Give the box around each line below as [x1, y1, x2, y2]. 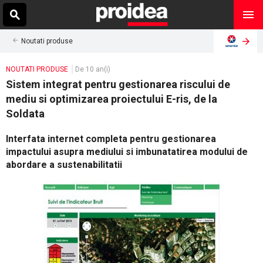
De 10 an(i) [75, 65, 110, 73]
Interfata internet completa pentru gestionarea [6, 133, 216, 144]
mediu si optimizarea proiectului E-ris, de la [6, 93, 217, 105]
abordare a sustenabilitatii [6, 159, 122, 170]
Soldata [6, 107, 45, 120]
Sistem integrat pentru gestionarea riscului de [6, 78, 230, 90]
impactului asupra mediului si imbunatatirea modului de [6, 146, 248, 157]
